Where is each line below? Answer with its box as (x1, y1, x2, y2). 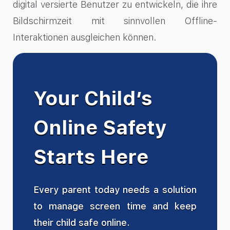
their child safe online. (33, 217, 129, 228)
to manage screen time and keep (33, 201, 197, 212)
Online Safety (33, 116, 167, 140)
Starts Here (33, 145, 148, 169)
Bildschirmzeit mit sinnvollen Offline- (13, 15, 217, 26)
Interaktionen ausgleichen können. (13, 31, 157, 43)
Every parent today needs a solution (33, 184, 197, 196)
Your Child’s (33, 86, 152, 110)
